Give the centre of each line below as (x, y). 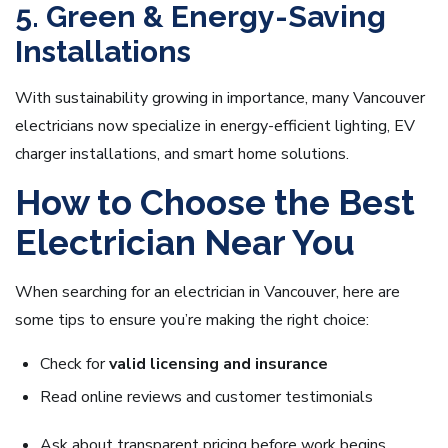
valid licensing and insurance (218, 364)
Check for (74, 364)
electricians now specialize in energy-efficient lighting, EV (215, 126)
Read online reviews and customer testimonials (206, 397)
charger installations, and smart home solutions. (182, 154)
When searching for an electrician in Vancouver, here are (207, 292)
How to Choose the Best (215, 203)
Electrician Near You (185, 243)
